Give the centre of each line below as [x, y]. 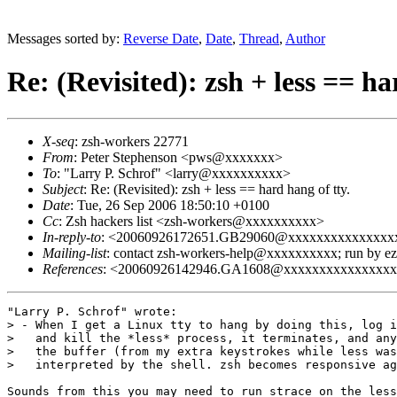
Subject [63, 189]
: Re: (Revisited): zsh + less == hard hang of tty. [217, 189]
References [73, 269]
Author [305, 39]
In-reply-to [72, 237]
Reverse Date [161, 39]
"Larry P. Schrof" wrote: [92, 311]
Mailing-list [74, 253]
